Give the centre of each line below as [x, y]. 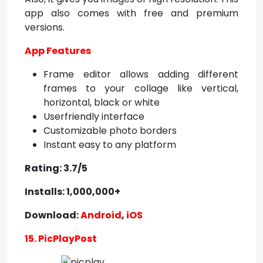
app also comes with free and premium [131, 13]
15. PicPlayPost [61, 239]
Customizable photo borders [110, 131]
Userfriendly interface [94, 117]
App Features [58, 51]
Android [101, 215]
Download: [53, 215]
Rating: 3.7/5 [56, 168]
